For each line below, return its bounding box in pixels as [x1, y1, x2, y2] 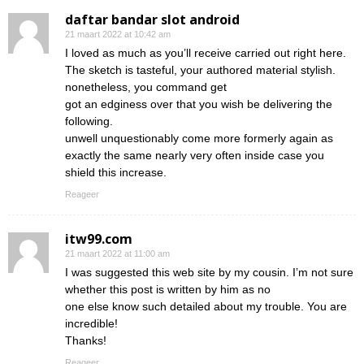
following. [65, 115, 113, 128]
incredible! [65, 317, 118, 331]
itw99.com [65, 230, 132, 249]
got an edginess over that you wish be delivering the [65, 97, 332, 111]
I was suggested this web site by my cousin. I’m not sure [65, 266, 353, 279]
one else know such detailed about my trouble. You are [65, 300, 347, 314]
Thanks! [65, 334, 106, 348]
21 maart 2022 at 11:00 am [65, 249, 170, 259]
